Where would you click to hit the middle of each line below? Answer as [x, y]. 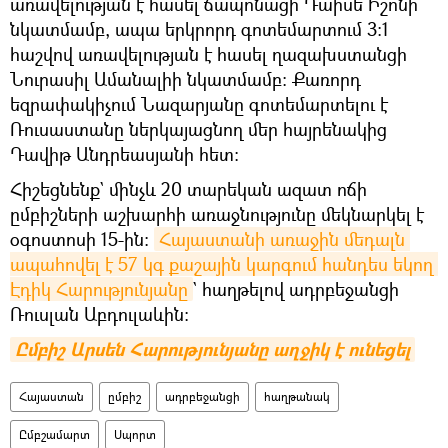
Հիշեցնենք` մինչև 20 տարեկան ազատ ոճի [188, 188]
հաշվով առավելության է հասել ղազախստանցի [208, 53]
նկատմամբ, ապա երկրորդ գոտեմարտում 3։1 [199, 28]
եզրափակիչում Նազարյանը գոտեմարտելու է [199, 103]
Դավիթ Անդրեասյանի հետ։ [124, 153]
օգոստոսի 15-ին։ [82, 238]
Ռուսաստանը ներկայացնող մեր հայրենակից [198, 128]
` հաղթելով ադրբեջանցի [296, 288]
